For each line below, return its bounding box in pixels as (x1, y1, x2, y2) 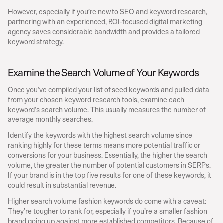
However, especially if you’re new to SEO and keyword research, (8, 5, 207, 17)
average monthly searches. (8, 113, 93, 125)
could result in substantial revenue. (8, 179, 116, 191)
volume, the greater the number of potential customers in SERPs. (8, 159, 211, 171)
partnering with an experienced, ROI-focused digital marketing (8, 15, 202, 27)
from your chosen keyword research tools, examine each (8, 93, 184, 105)
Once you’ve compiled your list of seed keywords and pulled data (8, 83, 209, 95)
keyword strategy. (8, 35, 64, 47)
